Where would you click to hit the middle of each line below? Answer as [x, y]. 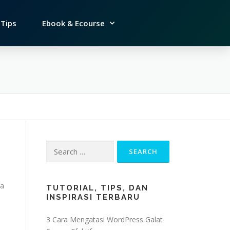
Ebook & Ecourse [74, 23]
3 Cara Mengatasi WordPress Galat [104, 219]
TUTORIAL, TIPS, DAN [97, 188]
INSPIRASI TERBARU [93, 197]
